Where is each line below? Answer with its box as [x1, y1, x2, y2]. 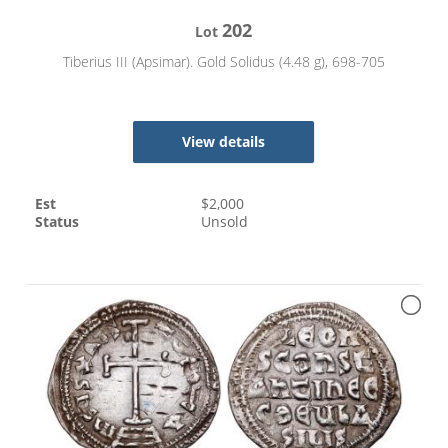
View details [182, 132, 266, 152]
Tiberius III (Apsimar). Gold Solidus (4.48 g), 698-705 [62, 52, 385, 72]
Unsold [201, 212, 249, 232]
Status [35, 212, 80, 232]
